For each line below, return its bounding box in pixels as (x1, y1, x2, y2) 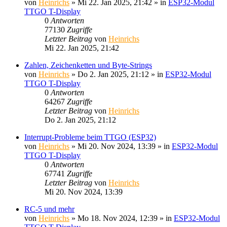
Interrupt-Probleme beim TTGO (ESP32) (24, 132, 156, 141)
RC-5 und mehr (24, 204, 74, 213)
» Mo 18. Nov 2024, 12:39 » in (69, 213, 174, 222)
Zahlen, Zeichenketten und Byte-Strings (24, 60, 152, 69)
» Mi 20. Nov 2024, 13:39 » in (69, 141, 172, 150)
